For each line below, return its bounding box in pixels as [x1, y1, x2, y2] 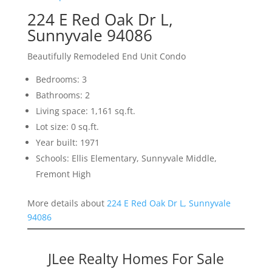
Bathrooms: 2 [35, 89, 90, 101]
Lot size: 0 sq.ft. [35, 121, 99, 133]
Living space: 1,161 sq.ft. [35, 105, 135, 117]
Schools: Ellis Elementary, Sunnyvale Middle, [35, 152, 217, 165]
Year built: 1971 [35, 137, 100, 149]
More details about [27, 197, 107, 209]
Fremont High [35, 168, 91, 180]
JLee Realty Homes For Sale [47, 249, 224, 269]
